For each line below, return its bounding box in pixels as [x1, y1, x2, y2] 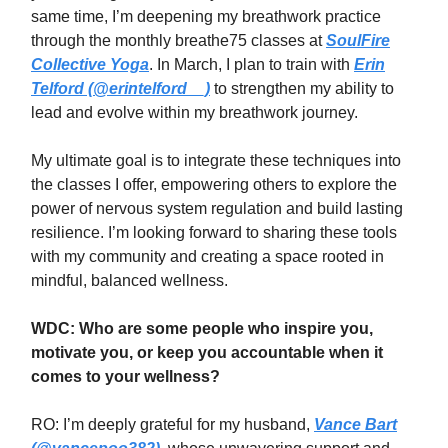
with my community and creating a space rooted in [31, 248, 384, 266]
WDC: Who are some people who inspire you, [31, 320, 373, 338]
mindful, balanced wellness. [31, 272, 228, 290]
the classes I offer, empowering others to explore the [31, 176, 397, 194]
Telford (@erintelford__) [31, 80, 210, 98]
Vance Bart [314, 416, 397, 434]
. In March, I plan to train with [149, 56, 354, 74]
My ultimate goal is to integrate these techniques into [31, 152, 401, 170]
